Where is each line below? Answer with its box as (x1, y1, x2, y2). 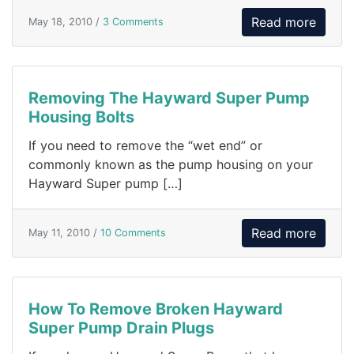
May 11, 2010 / (28, 227, 100, 239)
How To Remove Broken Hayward (28, 299, 283, 318)
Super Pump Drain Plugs (28, 318, 214, 337)
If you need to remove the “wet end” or (28, 137, 262, 153)
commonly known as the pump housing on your (28, 156, 313, 172)
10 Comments (100, 227, 166, 239)
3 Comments (103, 16, 164, 28)
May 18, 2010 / (28, 16, 103, 28)
